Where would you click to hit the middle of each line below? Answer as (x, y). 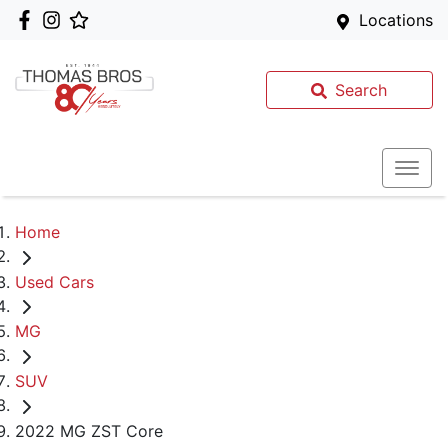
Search (361, 89)
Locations (396, 20)
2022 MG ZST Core (89, 430)
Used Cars (54, 281)
